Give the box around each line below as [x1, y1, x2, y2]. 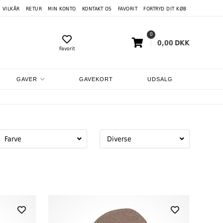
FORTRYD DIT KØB [143, 6, 187, 11]
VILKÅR [2, 6, 20, 11]
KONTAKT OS [82, 6, 112, 11]
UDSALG [147, 76, 173, 82]
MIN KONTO [48, 6, 76, 11]
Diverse [107, 135, 131, 143]
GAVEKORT [79, 76, 113, 82]
